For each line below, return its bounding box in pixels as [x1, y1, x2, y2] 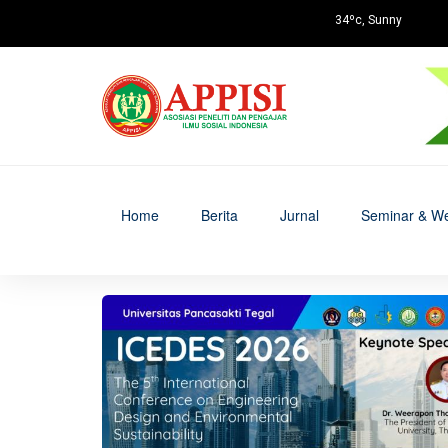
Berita [201, 205, 238, 225]
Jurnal [280, 205, 319, 225]
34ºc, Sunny [335, 13, 403, 27]
